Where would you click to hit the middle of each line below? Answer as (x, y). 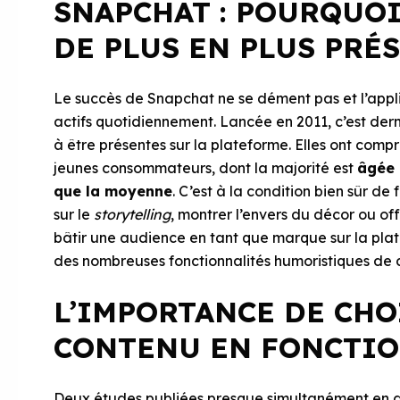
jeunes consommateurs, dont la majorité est (205, 168)
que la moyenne (113, 191)
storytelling (132, 214)
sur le (74, 214)
